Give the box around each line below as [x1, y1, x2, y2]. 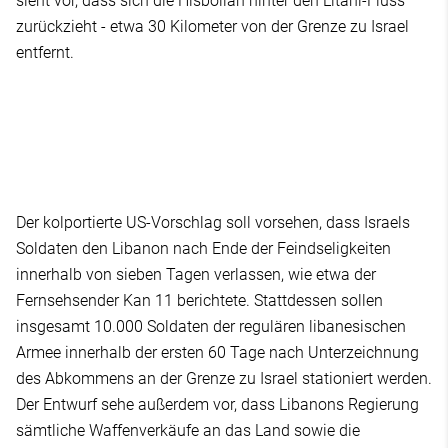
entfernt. [16, 42, 78, 62]
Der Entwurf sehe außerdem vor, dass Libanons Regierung [16, 394, 419, 414]
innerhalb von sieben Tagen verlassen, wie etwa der [16, 264, 376, 284]
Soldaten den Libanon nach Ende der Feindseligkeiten [16, 238, 391, 258]
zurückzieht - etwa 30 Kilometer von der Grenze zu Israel [16, 16, 409, 36]
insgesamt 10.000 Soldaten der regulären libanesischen [16, 316, 406, 336]
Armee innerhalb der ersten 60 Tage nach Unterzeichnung [16, 342, 419, 362]
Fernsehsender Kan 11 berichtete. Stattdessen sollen [16, 290, 383, 310]
